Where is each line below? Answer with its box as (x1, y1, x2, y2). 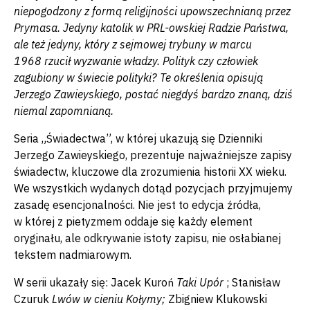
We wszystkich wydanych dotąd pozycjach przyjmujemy (14, 181, 293, 195)
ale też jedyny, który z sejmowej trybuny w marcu (14, 37, 252, 51)
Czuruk (14, 291, 49, 306)
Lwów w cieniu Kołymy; (49, 291, 168, 306)
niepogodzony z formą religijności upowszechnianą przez (14, 3, 291, 18)
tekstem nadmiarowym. (14, 247, 131, 262)
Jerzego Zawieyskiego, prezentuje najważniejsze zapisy (14, 147, 292, 162)
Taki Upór (174, 275, 224, 289)
